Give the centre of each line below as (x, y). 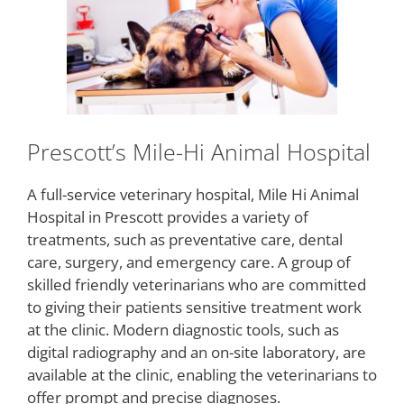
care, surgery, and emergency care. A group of (189, 262)
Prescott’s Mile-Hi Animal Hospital (199, 151)
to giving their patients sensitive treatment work (194, 307)
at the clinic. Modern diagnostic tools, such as (183, 329)
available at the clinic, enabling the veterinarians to (202, 374)
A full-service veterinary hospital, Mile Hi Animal (193, 194)
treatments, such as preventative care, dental (185, 239)
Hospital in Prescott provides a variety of (168, 216)
